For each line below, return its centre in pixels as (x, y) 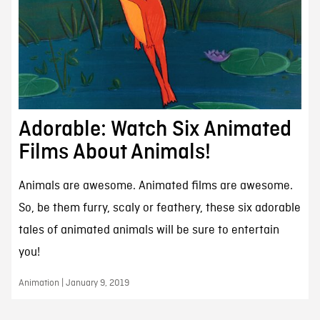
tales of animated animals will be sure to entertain (149, 231)
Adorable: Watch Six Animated (155, 130)
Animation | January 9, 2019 (74, 284)
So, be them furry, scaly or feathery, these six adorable (159, 209)
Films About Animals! (114, 152)
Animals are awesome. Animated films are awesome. (155, 186)
